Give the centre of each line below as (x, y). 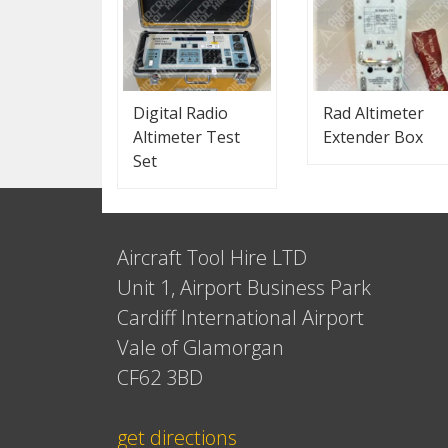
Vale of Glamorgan (200, 347)
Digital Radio (180, 113)
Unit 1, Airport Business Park (244, 287)
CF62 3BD (160, 377)
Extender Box (373, 137)
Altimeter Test (186, 137)
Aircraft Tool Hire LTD (212, 257)
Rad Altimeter (373, 113)
